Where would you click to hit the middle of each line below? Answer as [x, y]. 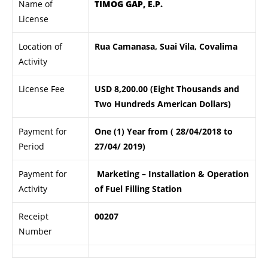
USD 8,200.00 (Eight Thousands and [167, 89]
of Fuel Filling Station [138, 189]
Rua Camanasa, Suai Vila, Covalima [166, 46]
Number [35, 231]
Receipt [33, 216]
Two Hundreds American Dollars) [163, 104]
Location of [40, 46]
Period [31, 146]
